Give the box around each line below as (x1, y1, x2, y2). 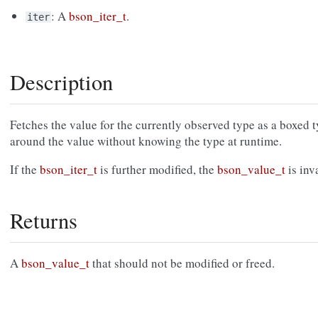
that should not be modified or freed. (89, 255, 275, 272)
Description (10, 67, 113, 97)
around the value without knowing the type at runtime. (10, 133, 282, 150)
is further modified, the (97, 161, 217, 178)
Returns (10, 206, 77, 236)
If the (10, 161, 40, 178)
